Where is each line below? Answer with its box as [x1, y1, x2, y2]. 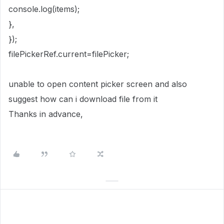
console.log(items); [8, 4, 79, 14]
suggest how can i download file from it [8, 94, 157, 104]
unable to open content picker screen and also [8, 79, 187, 89]
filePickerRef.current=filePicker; [8, 49, 129, 59]
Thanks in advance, [8, 109, 83, 119]
